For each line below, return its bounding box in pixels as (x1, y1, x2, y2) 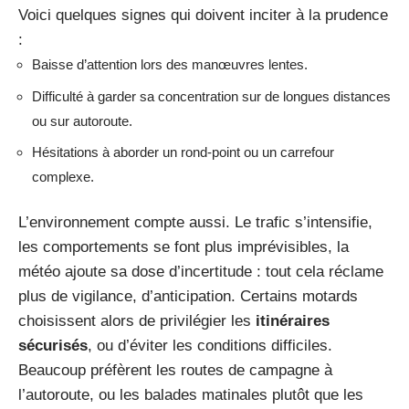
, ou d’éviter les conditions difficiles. (88, 336, 332, 354)
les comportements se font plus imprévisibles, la (18, 237, 349, 256)
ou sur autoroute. (32, 112, 132, 129)
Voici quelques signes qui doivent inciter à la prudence (18, 6, 388, 24)
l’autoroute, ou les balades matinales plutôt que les (18, 385, 363, 404)
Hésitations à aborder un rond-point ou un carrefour (32, 144, 334, 160)
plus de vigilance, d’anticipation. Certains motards (18, 287, 358, 305)
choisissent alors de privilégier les (18, 311, 256, 330)
